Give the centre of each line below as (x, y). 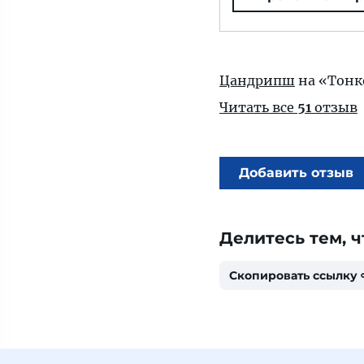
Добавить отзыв (296, 173)
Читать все (258, 107)
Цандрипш (257, 80)
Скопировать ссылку (293, 275)
